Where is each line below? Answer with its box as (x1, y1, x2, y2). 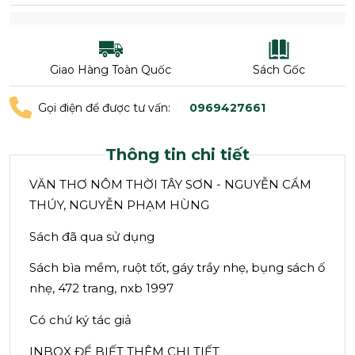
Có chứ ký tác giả (29, 311, 132, 327)
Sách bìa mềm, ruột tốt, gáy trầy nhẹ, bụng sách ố (29, 260, 325, 276)
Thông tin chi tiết (105, 145, 250, 165)
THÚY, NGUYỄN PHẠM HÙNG (29, 197, 209, 213)
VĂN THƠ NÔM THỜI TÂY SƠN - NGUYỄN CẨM (29, 177, 311, 193)
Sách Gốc (252, 63, 305, 78)
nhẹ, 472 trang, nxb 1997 (29, 281, 174, 296)
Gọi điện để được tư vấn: (38, 101, 170, 116)
